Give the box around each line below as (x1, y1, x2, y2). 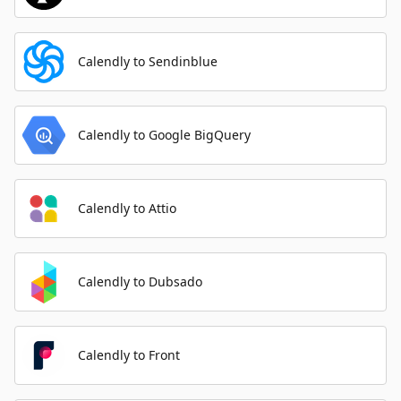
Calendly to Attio (78, 200, 176, 217)
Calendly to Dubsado (78, 273, 202, 290)
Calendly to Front (78, 346, 180, 363)
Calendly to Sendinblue (78, 53, 218, 70)
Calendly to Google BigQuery (78, 126, 251, 143)
